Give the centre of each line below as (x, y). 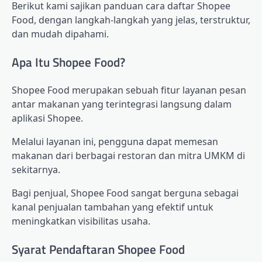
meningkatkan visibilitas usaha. (81, 221)
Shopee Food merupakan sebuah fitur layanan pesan (129, 90)
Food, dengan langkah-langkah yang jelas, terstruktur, (131, 20)
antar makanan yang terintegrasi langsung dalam (122, 104)
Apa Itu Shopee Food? (68, 62)
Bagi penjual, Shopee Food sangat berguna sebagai (125, 193)
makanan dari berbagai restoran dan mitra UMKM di (128, 156)
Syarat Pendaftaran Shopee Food (98, 249)
